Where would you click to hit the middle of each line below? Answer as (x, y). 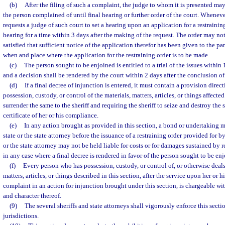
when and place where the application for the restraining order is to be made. (106, 55)
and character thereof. (32, 196)
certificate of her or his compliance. (51, 115)
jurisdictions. (21, 216)
